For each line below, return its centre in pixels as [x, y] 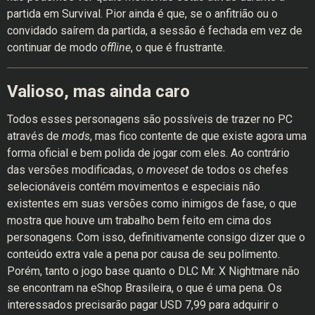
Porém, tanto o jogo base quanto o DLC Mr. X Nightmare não [153, 271]
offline [116, 47]
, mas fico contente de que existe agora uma [198, 136]
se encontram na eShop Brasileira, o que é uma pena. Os [144, 288]
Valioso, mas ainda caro [98, 91]
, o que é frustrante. [178, 47]
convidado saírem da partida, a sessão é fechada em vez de [155, 30]
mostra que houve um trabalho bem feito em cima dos [139, 220]
